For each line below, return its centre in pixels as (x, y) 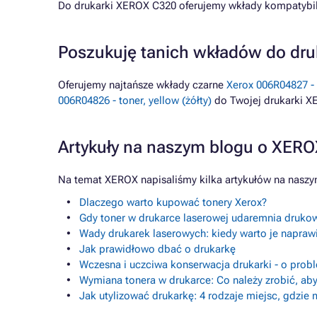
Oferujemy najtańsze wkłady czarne (142, 85)
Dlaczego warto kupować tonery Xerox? (173, 202)
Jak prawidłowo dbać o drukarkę (157, 249)
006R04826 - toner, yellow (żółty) (135, 100)
